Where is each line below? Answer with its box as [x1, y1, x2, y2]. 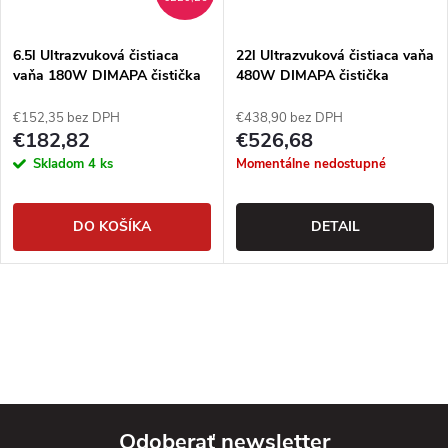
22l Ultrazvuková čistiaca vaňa [236, 45, 434, 65]
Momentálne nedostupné [236, 154, 386, 173]
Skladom [33, 154, 88, 173]
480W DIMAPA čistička [236, 65, 389, 85]
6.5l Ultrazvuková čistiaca [13, 45, 179, 65]
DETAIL [310, 216, 360, 236]
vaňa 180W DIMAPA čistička [13, 65, 201, 85]
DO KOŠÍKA [73, 216, 151, 236]
